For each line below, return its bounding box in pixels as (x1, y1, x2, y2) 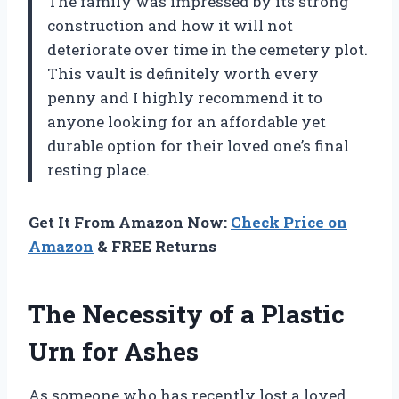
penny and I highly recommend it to (47, 86, 322, 108)
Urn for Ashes (28, 334, 199, 368)
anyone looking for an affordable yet (47, 110, 326, 132)
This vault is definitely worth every (47, 62, 319, 84)
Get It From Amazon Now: (28, 211, 231, 232)
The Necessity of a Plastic (28, 297, 345, 330)
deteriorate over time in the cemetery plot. (47, 38, 368, 60)
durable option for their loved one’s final (47, 134, 349, 156)
